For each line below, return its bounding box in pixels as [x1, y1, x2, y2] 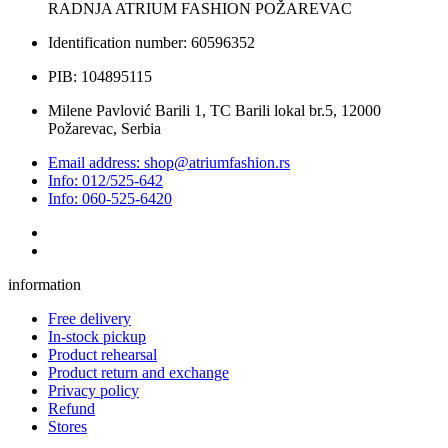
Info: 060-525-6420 [48, 189, 172, 207]
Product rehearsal [48, 345, 157, 363]
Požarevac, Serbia [48, 119, 161, 137]
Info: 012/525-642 [48, 171, 163, 189]
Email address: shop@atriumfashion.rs [48, 153, 290, 171]
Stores [48, 417, 87, 435]
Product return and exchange [48, 363, 229, 381]
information [8, 275, 81, 293]
